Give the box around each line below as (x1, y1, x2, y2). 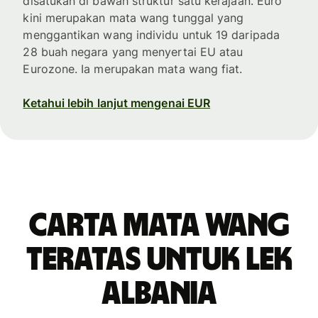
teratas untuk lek (26, 243, 292, 276)
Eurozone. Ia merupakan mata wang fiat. (23, 61, 243, 76)
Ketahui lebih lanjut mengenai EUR (23, 95, 211, 110)
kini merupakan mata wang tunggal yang (23, 10, 244, 25)
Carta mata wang (28, 209, 290, 242)
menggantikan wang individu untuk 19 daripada (23, 27, 280, 42)
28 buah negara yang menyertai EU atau (23, 44, 243, 59)
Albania (101, 277, 217, 310)
